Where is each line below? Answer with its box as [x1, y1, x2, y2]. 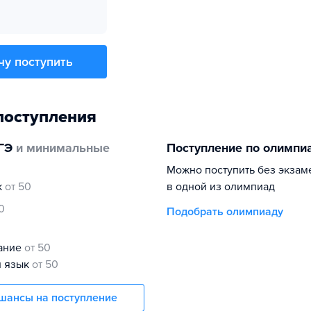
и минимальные [12, 140, 110, 155]
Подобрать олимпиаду [167, 205, 283, 219]
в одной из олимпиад [167, 180, 275, 194]
